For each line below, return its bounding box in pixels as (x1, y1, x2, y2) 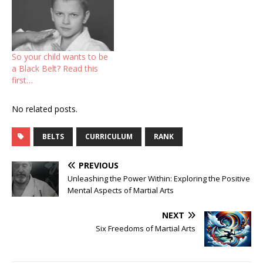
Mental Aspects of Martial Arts (68, 184, 174, 195)
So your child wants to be (12, 50, 108, 62)
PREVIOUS (79, 159, 119, 171)
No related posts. (12, 103, 77, 114)
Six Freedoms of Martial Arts (96, 222, 195, 234)
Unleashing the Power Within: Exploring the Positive (68, 173, 250, 184)
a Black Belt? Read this (12, 62, 98, 74)
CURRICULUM (85, 131, 133, 141)
